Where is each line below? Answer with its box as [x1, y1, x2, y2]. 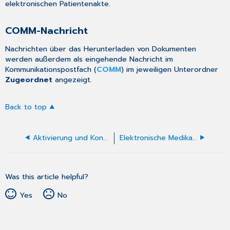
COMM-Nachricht [5, 24, 88, 39]
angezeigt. [52, 74, 92, 86]
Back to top [5, 101, 47, 112]
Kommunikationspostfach [5, 64, 92, 75]
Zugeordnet [5, 74, 53, 86]
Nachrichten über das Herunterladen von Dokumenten [5, 43, 197, 55]
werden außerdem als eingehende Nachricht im [5, 53, 174, 65]
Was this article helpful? [5, 170, 89, 182]
